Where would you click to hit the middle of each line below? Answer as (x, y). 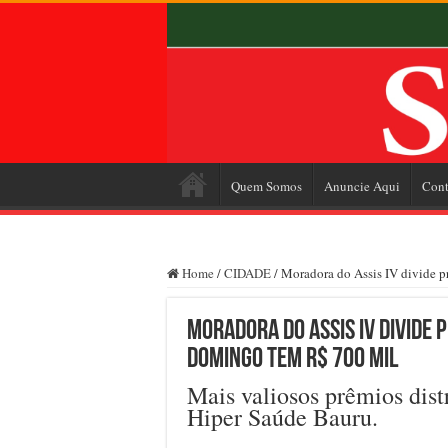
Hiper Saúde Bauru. (282, 416)
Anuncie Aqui (362, 185)
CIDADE (247, 272)
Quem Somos (266, 185)
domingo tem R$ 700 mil (292, 359)
